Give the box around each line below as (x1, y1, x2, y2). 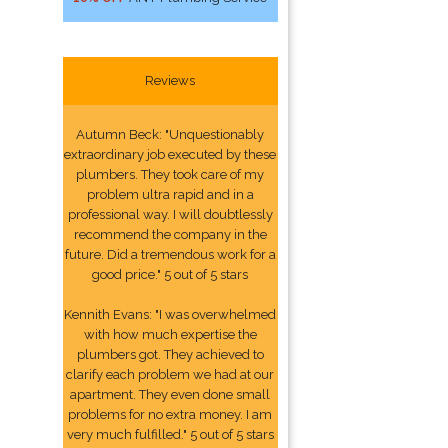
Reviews (145, 73, 196, 88)
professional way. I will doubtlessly (67, 207, 273, 222)
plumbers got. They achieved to (76, 347, 264, 362)
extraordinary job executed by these (64, 147, 277, 162)
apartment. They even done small (70, 387, 271, 402)
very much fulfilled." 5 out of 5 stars (66, 427, 274, 442)
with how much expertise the (83, 327, 257, 342)
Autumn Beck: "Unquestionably (76, 127, 265, 142)
